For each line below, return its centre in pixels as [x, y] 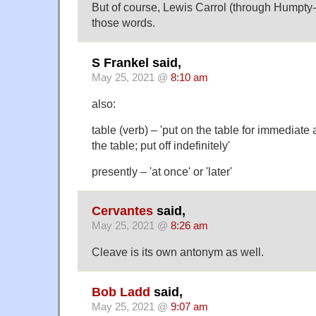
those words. [123, 23]
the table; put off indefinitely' [161, 145]
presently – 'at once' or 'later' [162, 171]
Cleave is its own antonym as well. [178, 252]
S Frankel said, [136, 62]
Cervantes [122, 211]
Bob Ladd [121, 292]
